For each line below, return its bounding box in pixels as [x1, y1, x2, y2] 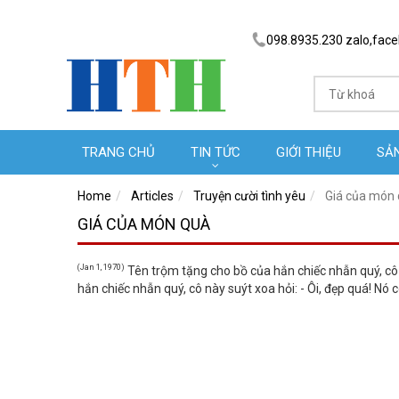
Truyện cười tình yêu [193, 189, 305, 203]
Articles [131, 189, 174, 203]
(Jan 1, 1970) [77, 263, 125, 272]
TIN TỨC [191, 144, 240, 160]
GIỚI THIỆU [276, 144, 341, 160]
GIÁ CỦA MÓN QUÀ [77, 215, 210, 233]
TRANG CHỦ [82, 144, 155, 160]
